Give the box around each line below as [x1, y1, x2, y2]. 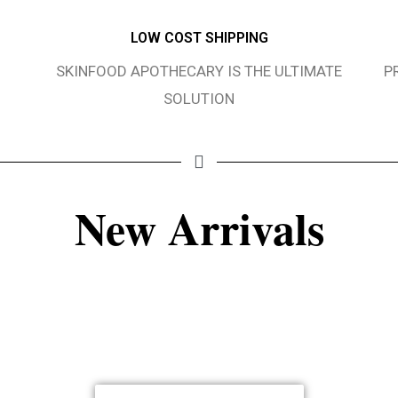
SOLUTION [163, 90, 235, 108]
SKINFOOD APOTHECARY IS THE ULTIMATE [56, 62, 342, 81]
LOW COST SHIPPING [130, 29, 268, 46]
